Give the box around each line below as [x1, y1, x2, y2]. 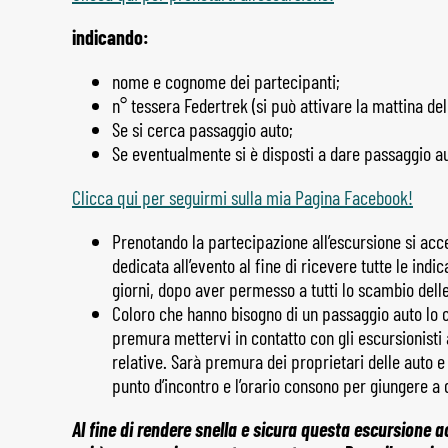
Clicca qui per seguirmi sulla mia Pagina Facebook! [72, 185, 413, 210]
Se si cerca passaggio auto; [112, 117, 293, 142]
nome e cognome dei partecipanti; [112, 69, 340, 94]
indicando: [72, 25, 149, 50]
